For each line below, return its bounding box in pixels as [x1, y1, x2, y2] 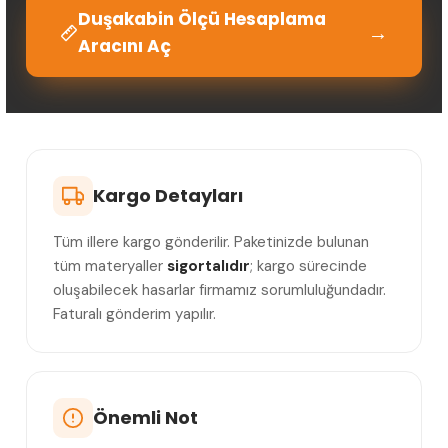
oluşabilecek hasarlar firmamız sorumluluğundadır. [53, 279, 386, 300]
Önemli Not [93, 405, 198, 431]
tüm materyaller [53, 255, 167, 276]
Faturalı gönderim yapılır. [53, 303, 216, 324]
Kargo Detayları [93, 183, 243, 209]
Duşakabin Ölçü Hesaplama [78, 6, 327, 31]
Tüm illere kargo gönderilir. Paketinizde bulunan [53, 231, 369, 252]
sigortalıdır [167, 255, 250, 276]
